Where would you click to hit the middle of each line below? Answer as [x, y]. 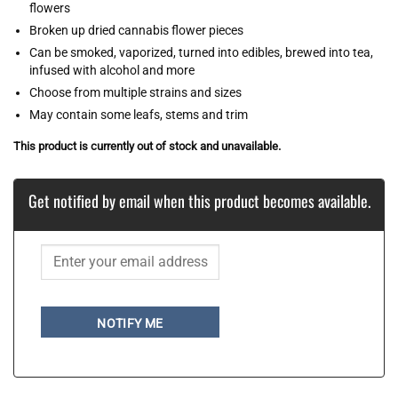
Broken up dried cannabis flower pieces [137, 30]
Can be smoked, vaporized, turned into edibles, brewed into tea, [202, 52]
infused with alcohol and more [112, 70]
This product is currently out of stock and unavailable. [147, 147]
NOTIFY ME [130, 324]
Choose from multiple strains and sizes [136, 92]
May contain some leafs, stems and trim [139, 114]
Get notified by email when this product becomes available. [199, 200]
